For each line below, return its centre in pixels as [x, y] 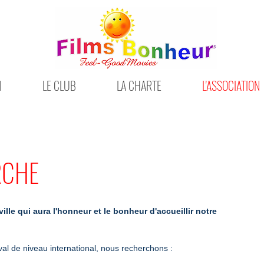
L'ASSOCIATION [231, 85]
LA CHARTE [139, 85]
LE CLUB [59, 85]
